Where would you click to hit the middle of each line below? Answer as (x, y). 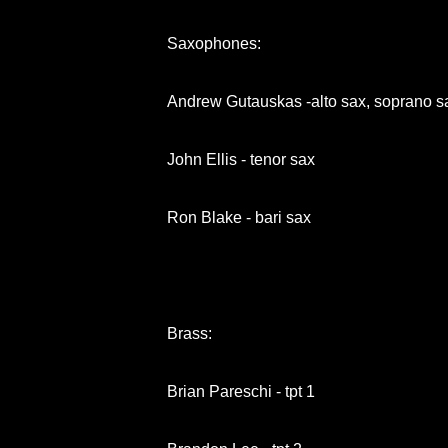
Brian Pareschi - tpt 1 (241, 391)
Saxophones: (216, 43)
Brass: (189, 333)
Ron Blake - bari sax (239, 217)
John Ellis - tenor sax (241, 159)
